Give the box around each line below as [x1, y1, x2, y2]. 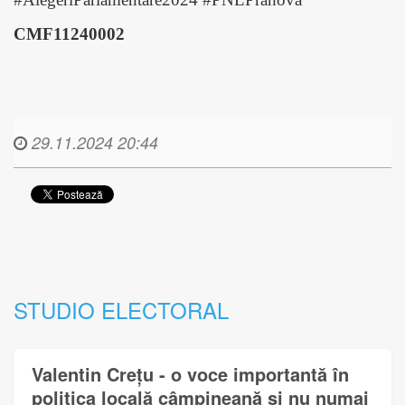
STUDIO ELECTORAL [14, 294, 229, 326]
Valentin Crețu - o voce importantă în [32, 361, 349, 388]
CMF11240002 [14, 24, 125, 44]
